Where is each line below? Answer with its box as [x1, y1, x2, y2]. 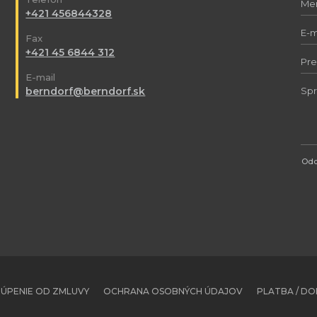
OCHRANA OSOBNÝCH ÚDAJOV [103, 286, 243, 297]
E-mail [25, 71, 56, 83]
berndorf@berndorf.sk [25, 85, 146, 98]
